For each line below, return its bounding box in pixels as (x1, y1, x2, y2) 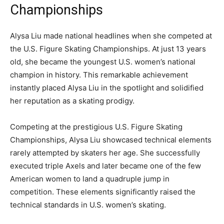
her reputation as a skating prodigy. (10, 96, 134, 106)
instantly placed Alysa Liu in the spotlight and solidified (10, 83, 203, 93)
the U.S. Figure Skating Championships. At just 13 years (10, 44, 206, 54)
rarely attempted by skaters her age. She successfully (10, 148, 200, 158)
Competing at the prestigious (10, 122, 115, 132)
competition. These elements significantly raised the (10, 187, 195, 197)
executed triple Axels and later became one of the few (10, 161, 201, 171)
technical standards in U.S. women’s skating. (10, 200, 166, 210)
